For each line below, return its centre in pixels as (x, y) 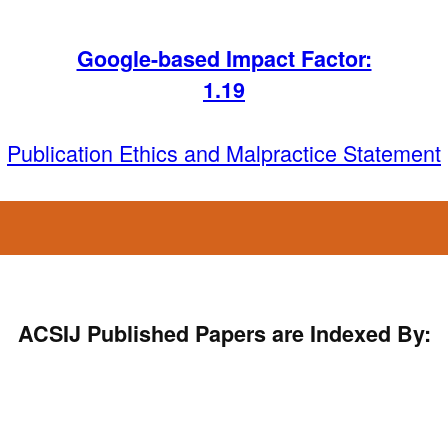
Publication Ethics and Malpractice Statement (224, 153)
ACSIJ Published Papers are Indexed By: (224, 334)
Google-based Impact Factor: (224, 58)
